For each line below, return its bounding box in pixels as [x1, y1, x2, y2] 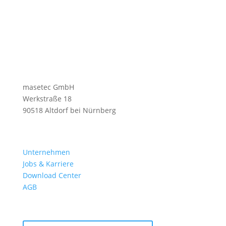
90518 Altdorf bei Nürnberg [22, 105, 116, 115]
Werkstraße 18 [22, 93, 72, 103]
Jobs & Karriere [22, 158, 74, 168]
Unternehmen [22, 147, 70, 157]
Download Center [22, 170, 81, 180]
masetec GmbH [22, 82, 74, 92]
